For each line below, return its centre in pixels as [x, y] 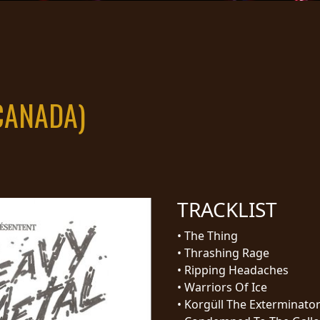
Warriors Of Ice [226, 287]
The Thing [211, 235]
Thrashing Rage [227, 252]
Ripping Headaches [236, 270]
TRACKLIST [227, 209]
